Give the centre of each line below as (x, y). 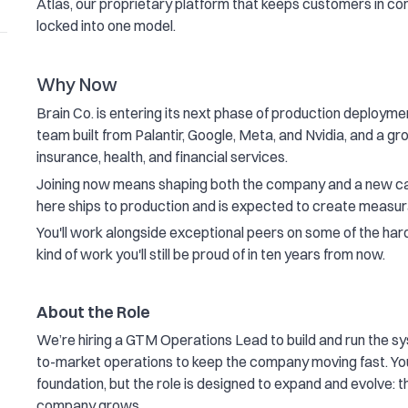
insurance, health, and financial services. (162, 157)
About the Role (93, 312)
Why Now (77, 84)
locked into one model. (106, 26)
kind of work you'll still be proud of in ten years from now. (211, 255)
